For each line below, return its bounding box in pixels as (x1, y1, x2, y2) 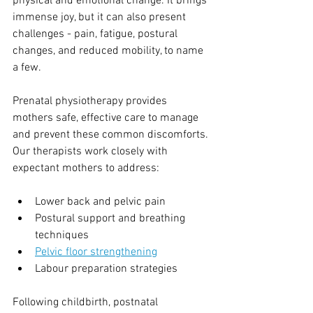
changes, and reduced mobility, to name (13, 44, 206, 59)
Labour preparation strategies (35, 262, 177, 277)
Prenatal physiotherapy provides (13, 94, 170, 109)
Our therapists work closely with (13, 145, 170, 159)
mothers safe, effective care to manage (13, 111, 201, 126)
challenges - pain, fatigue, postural (13, 27, 180, 42)
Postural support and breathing (35, 212, 188, 226)
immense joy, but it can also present (13, 10, 189, 25)
